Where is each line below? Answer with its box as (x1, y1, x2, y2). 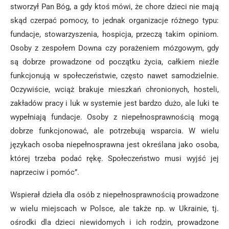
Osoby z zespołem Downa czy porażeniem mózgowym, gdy (10, 43, 219, 53)
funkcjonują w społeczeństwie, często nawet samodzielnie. (10, 71, 219, 80)
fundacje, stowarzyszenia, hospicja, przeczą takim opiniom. (10, 30, 219, 39)
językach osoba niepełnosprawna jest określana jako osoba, (10, 140, 219, 149)
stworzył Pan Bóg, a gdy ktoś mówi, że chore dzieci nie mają (10, 2, 219, 11)
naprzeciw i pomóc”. (10, 168, 79, 177)
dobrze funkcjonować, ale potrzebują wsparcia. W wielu (10, 126, 219, 135)
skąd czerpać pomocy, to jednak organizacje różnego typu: (10, 16, 219, 25)
